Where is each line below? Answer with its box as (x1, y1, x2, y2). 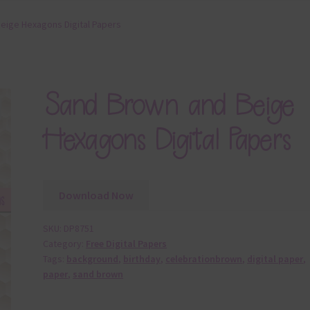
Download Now (58, 188, 134, 202)
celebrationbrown (165, 253, 243, 266)
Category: (43, 237, 86, 250)
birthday (123, 253, 161, 266)
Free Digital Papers (86, 237, 167, 250)
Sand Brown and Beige (43, 86, 295, 124)
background (66, 253, 119, 266)
